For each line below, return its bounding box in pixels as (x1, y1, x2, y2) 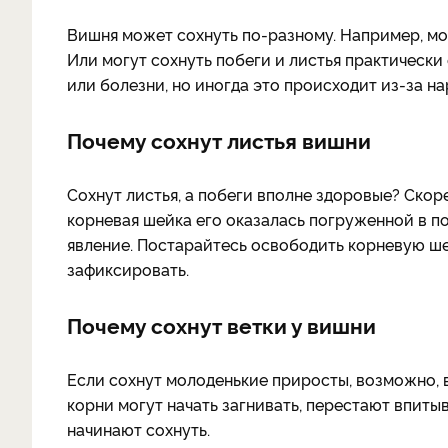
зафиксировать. (67, 258, 189, 280)
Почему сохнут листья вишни (67, 125, 376, 154)
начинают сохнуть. (67, 418, 210, 440)
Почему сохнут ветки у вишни (67, 310, 376, 339)
